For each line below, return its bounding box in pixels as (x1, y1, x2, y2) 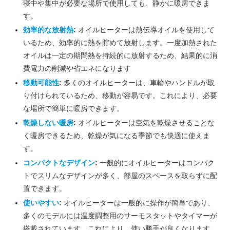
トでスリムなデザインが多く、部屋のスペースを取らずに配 (23, 171, 217, 180)
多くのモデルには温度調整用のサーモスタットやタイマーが (23, 211, 217, 220)
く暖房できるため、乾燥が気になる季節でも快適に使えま (23, 131, 210, 140)
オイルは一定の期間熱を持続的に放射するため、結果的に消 (23, 51, 217, 60)
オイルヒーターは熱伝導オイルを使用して (75, 26, 215, 34)
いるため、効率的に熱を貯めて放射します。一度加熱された (23, 39, 217, 47)
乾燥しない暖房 (23, 119, 73, 127)
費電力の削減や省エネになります (23, 64, 131, 73)
